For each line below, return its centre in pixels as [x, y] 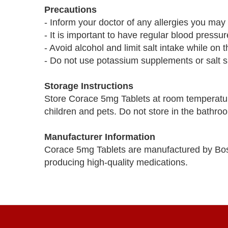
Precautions [70, 10]
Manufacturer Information [100, 137]
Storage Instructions [89, 86]
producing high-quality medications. [116, 162]
